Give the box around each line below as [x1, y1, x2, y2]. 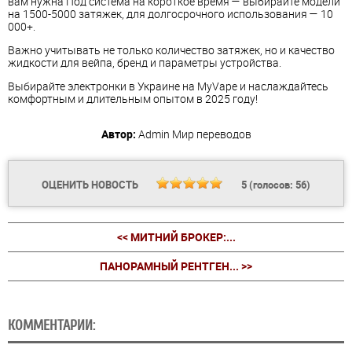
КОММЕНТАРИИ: [8, 317, 95, 334]
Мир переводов [171, 126, 251, 142]
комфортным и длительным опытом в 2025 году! [8, 91, 258, 107]
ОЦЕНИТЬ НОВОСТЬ [42, 178, 141, 192]
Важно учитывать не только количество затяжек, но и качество [8, 42, 335, 58]
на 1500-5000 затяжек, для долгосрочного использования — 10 [8, 6, 333, 22]
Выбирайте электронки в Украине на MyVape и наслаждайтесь [8, 79, 328, 94]
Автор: [101, 126, 136, 142]
